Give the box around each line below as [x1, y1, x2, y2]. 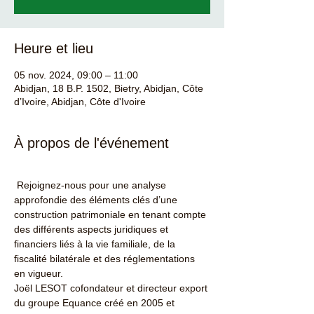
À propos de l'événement [14, 135, 169, 151]
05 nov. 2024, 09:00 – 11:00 [14, 69, 138, 81]
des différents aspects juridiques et [14, 224, 171, 235]
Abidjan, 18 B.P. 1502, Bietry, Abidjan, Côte [14, 83, 203, 94]
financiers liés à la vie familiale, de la [14, 238, 178, 250]
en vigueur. [14, 268, 66, 279]
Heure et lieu [14, 41, 93, 56]
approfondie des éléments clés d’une [14, 194, 180, 205]
